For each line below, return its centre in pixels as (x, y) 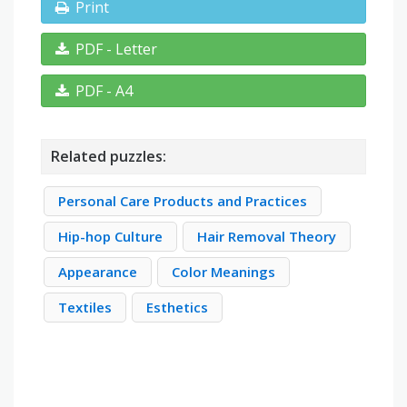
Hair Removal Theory (267, 237)
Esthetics (177, 308)
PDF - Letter (116, 50)
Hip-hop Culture (110, 237)
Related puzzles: (109, 157)
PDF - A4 (104, 91)
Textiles (85, 308)
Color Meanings (223, 272)
